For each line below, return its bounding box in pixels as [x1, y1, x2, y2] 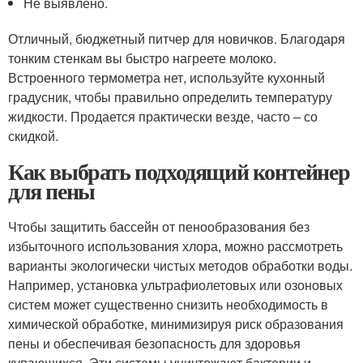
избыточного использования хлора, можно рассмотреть [8, 236, 343, 255]
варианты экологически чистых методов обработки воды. [8, 255, 352, 275]
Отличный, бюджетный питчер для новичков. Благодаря [8, 28, 345, 48]
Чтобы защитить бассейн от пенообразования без [8, 216, 310, 236]
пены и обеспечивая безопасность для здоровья [8, 333, 301, 352]
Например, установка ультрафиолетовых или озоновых [8, 275, 343, 294]
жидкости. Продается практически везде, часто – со [8, 106, 318, 126]
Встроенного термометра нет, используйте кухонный [8, 67, 325, 87]
